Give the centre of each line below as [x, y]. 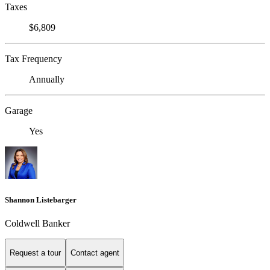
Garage [19, 111]
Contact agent [95, 253]
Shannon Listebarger [41, 199]
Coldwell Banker [37, 223]
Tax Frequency [33, 59]
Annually [47, 80]
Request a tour [35, 253]
